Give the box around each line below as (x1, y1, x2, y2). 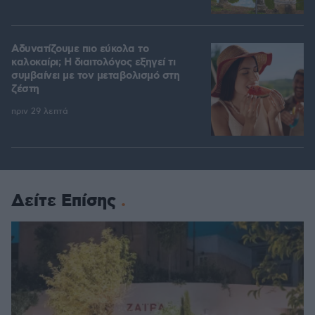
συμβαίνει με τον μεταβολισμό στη (11, 69, 179, 84)
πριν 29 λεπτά (11, 106, 68, 117)
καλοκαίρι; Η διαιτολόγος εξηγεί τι (11, 56, 175, 70)
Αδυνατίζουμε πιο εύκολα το (11, 42, 148, 57)
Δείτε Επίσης (11, 190, 116, 213)
